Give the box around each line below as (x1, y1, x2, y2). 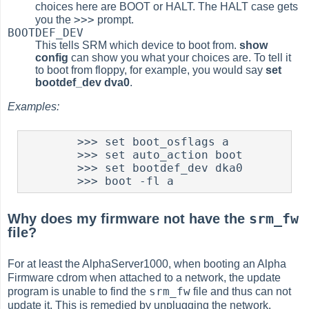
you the (35, 13, 74, 26)
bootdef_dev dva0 (35, 76, 130, 88)
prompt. (94, 13, 134, 26)
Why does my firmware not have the (8, 210, 250, 226)
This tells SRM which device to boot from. (35, 39, 240, 51)
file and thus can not (190, 286, 292, 298)
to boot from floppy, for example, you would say (35, 63, 266, 76)
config (35, 51, 69, 63)
